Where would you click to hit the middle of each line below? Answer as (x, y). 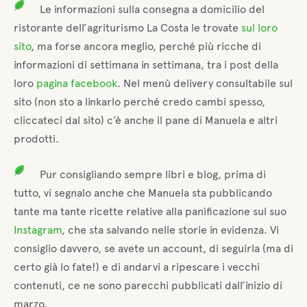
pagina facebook (77, 84)
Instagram (38, 230)
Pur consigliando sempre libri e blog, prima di (153, 174)
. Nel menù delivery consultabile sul (205, 84)
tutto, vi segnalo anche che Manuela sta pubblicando (143, 193)
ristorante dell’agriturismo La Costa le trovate (127, 28)
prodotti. (36, 139)
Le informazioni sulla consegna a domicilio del (152, 10)
